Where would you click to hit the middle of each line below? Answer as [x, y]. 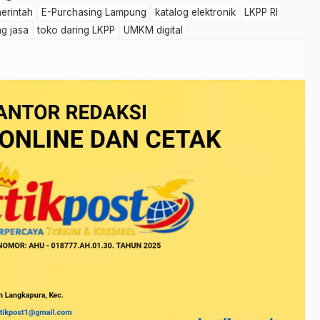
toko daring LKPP [76, 30]
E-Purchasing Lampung [94, 12]
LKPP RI [261, 12]
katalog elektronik [195, 12]
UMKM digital [153, 30]
